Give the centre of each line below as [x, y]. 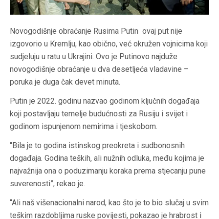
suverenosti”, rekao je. [47, 183]
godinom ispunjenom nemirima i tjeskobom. [84, 126]
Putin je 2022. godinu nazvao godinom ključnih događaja [105, 101]
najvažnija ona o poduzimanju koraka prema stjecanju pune [108, 171]
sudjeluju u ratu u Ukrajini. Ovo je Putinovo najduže [94, 56]
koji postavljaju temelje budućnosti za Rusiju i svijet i [99, 113]
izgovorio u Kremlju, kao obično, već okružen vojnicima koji [109, 44]
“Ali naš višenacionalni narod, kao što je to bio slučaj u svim [109, 202]
